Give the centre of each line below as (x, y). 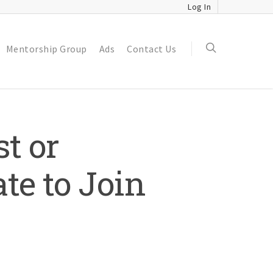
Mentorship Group (46, 48)
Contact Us (151, 48)
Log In (199, 7)
